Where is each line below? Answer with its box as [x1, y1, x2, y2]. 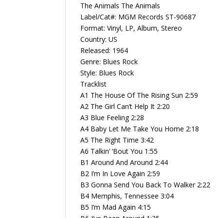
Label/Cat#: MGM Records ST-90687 [80, 12, 196, 21]
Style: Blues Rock [80, 68, 134, 77]
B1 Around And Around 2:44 [80, 157, 168, 167]
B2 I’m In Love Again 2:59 [80, 168, 161, 178]
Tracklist [80, 79, 107, 89]
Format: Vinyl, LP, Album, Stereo [80, 23, 182, 33]
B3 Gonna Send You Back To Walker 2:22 [80, 180, 211, 189]
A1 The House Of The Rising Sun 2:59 [80, 90, 199, 100]
